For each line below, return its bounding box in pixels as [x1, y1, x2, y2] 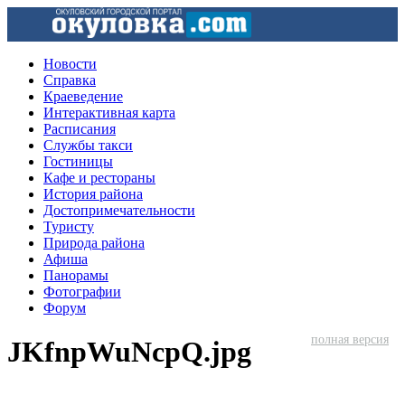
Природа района [43, 235, 145, 250]
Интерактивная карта [43, 105, 175, 120]
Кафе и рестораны [43, 170, 155, 185]
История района [43, 186, 143, 202]
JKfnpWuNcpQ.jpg [7, 335, 251, 369]
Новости [43, 56, 97, 71]
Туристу [43, 219, 94, 234]
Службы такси [43, 137, 133, 153]
